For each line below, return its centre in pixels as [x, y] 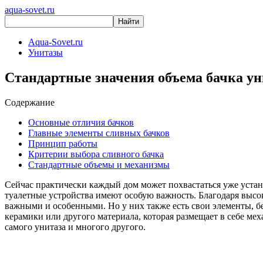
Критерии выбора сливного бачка [96, 154]
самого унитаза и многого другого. [75, 227]
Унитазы [45, 53]
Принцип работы [63, 143]
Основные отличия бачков [81, 122]
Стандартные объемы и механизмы [99, 164]
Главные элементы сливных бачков [99, 133]
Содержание [30, 102]
